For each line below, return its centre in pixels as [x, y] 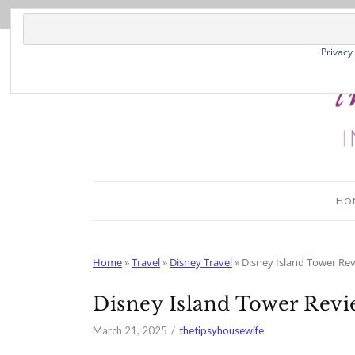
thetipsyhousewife [221, 331]
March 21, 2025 [130, 331]
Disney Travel [201, 263]
